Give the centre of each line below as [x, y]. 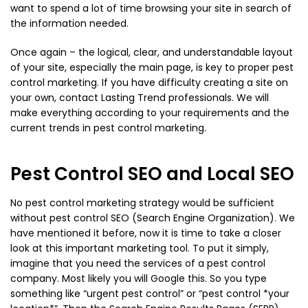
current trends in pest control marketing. [108, 128]
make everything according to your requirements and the [150, 113]
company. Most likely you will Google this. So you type [139, 279]
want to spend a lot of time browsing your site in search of [151, 9]
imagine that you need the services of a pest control [138, 264]
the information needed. [69, 24]
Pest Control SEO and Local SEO [152, 174]
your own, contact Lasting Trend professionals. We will [140, 98]
